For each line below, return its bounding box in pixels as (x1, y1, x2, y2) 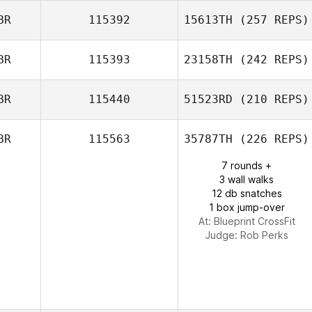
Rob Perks (240, 229, 288, 241)
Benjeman (247, 59, 292, 71)
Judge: (205, 229, 240, 241)
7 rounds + (221, 159, 272, 171)
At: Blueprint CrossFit (198, 215, 295, 227)
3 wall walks (219, 173, 274, 185)
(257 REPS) (233, 13, 309, 26)
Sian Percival (240, 123, 299, 134)
